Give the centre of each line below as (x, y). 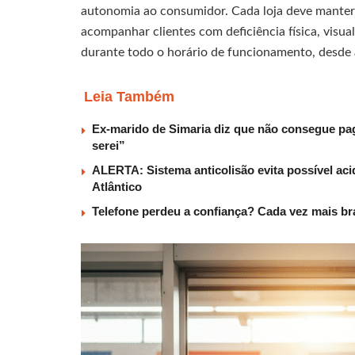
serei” (109, 146)
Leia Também (129, 97)
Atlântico (117, 187)
